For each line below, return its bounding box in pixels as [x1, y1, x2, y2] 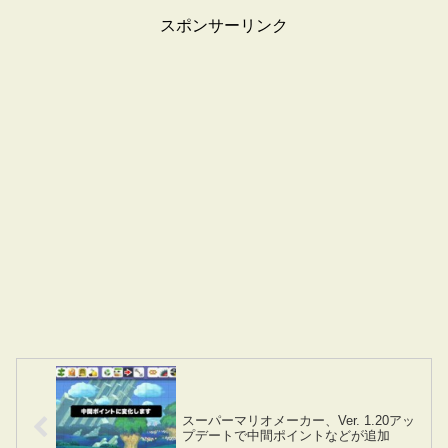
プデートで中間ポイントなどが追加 [182, 427, 391, 443]
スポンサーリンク [160, 17, 288, 35]
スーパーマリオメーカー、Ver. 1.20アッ [182, 412, 416, 428]
